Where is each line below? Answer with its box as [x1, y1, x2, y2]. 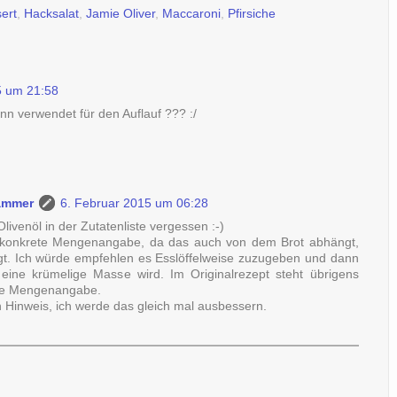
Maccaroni [162, 6, 221, 20]
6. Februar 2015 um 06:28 [59, 196, 208, 210]
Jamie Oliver [86, 6, 155, 20]
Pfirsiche [228, 6, 276, 20]
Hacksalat [24, 6, 79, 20]
